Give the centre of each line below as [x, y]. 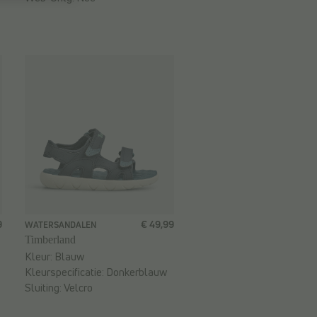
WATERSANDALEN [60, 225]
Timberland [50, 240]
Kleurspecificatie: [65, 272]
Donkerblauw [137, 272]
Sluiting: [44, 288]
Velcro [78, 288]
